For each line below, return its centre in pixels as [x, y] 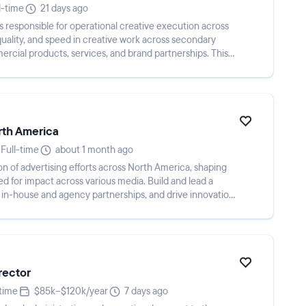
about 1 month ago [94, 150]
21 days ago [64, 9]
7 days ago [146, 291]
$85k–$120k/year [71, 291]
